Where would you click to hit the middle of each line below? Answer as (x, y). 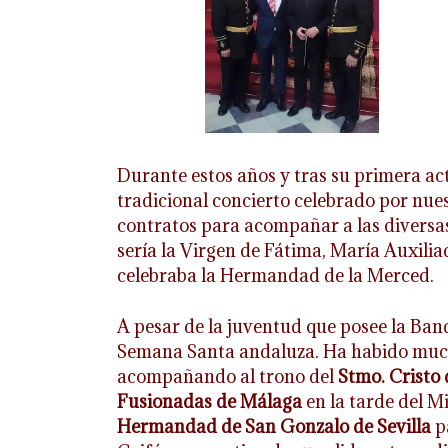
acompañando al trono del (227, 376)
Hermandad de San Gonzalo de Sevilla (274, 426)
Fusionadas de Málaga (211, 401)
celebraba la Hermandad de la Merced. (275, 276)
